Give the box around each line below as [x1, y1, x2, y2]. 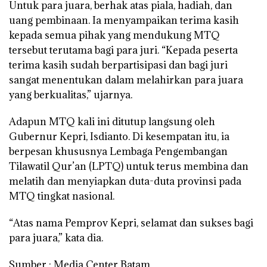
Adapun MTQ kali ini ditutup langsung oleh [9, 115, 215, 129]
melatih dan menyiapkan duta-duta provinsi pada [9, 175, 241, 188]
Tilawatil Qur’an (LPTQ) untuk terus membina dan [9, 160, 249, 173]
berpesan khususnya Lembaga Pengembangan [9, 145, 228, 159]
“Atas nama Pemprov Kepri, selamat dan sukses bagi [9, 216, 253, 230]
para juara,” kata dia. [9, 231, 103, 245]
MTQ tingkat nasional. [9, 190, 114, 203]
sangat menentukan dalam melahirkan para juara [9, 73, 243, 87]
